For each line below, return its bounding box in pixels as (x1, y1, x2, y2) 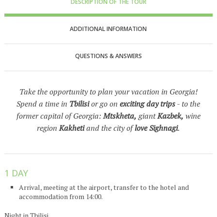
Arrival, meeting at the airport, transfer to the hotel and (18, 183, 189, 192)
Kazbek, (157, 110, 184, 121)
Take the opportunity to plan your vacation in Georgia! (19, 86, 198, 97)
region (37, 123, 60, 133)
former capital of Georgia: (16, 110, 103, 121)
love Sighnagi (135, 123, 178, 133)
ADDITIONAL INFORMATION (70, 25, 147, 33)
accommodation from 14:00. (18, 192, 103, 201)
